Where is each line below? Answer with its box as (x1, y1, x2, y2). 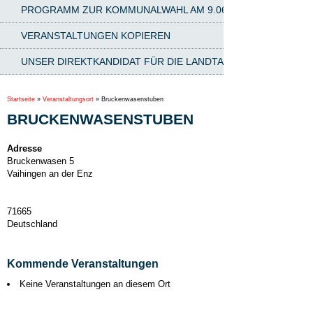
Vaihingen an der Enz (7, 168, 93, 179)
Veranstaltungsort (43, 96, 94, 103)
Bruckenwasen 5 (7, 156, 74, 166)
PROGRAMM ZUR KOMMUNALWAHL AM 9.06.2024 (21, 4, 252, 15)
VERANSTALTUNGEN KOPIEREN (21, 30, 170, 41)
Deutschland (7, 219, 57, 229)
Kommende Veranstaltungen (7, 258, 159, 270)
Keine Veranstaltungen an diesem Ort (20, 279, 170, 289)
